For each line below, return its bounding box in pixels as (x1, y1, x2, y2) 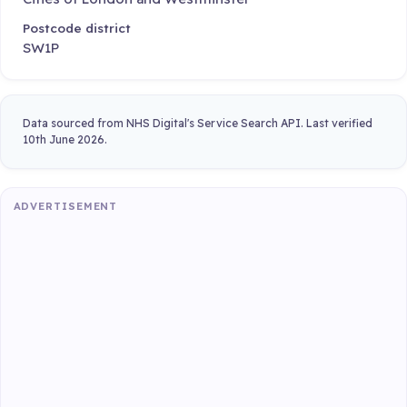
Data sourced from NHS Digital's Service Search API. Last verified (23, 116, 372, 131)
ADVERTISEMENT (13, 200, 118, 213)
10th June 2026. (23, 133, 107, 147)
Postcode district (23, 20, 131, 36)
